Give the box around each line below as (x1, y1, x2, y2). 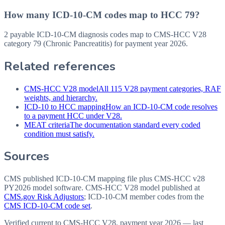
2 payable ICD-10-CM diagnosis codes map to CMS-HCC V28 (4, 30, 206, 39)
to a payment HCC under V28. (24, 111, 122, 120)
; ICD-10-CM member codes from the (84, 192, 204, 201)
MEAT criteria (24, 120, 70, 129)
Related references (4, 58, 116, 74)
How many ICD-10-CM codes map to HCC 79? (4, 10, 200, 21)
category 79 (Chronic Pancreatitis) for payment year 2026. (4, 39, 188, 48)
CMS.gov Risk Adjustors (4, 192, 84, 201)
